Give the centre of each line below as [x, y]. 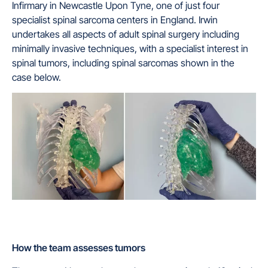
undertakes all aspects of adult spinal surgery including [126, 34]
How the [31, 248]
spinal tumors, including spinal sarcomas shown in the [123, 63]
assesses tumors [109, 248]
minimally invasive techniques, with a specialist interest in [130, 48]
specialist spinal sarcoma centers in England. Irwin [115, 19]
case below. [36, 77]
